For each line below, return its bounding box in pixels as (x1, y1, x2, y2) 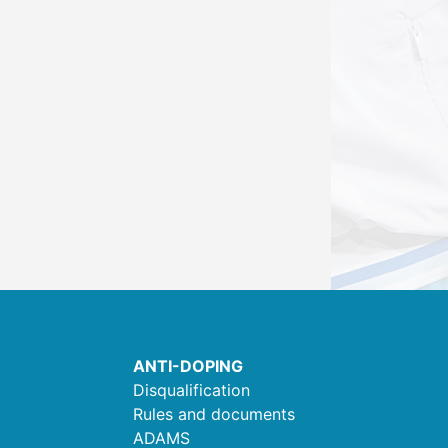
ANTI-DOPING (133, 356, 243, 376)
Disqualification (133, 380, 250, 400)
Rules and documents (133, 404, 295, 424)
